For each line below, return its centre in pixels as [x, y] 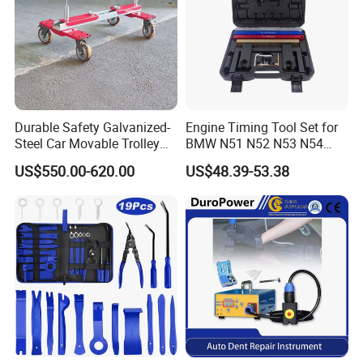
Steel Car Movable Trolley [88, 144]
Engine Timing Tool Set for [261, 128]
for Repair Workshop [73, 160]
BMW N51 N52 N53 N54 [254, 144]
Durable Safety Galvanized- [93, 128]
